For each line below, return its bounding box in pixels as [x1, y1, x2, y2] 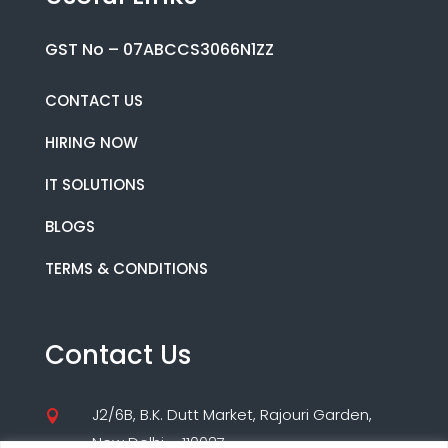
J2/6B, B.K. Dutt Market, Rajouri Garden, [91, 404, 372, 426]
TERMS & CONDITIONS [44, 258, 208, 280]
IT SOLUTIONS [44, 174, 145, 196]
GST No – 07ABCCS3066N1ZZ [44, 38, 274, 62]
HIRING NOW [44, 132, 138, 154]
